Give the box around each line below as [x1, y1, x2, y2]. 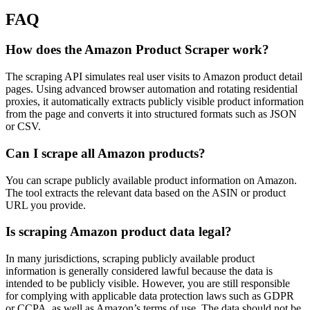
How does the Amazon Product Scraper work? [6, 42, 269, 57]
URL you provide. [6, 199, 86, 211]
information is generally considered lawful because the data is [6, 265, 273, 277]
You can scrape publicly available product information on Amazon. [6, 174, 297, 186]
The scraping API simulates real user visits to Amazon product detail [6, 71, 302, 83]
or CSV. [6, 120, 41, 133]
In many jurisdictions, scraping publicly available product [6, 253, 255, 265]
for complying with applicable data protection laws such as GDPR [6, 290, 294, 302]
